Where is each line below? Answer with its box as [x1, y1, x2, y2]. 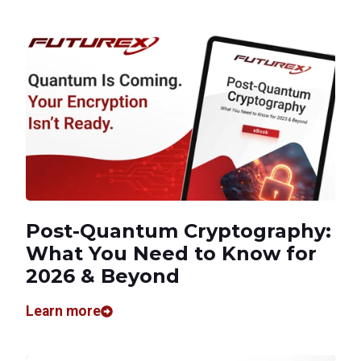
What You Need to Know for [26, 241, 317, 265]
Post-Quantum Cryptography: [26, 218, 331, 243]
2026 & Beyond [26, 263, 180, 288]
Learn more [26, 302, 101, 319]
